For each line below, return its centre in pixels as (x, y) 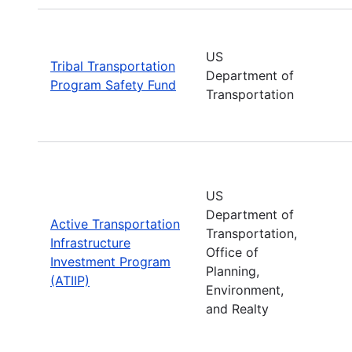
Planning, (233, 271)
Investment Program (110, 261)
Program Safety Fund (113, 84)
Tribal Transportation (113, 66)
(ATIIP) (70, 280)
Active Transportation (115, 224)
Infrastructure (90, 242)
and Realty (237, 308)
